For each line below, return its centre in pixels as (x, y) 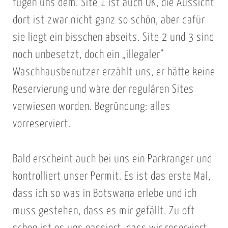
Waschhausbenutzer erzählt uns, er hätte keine (114, 73)
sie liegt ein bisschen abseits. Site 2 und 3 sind (113, 38)
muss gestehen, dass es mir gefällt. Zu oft (104, 211)
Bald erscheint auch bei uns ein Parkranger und (112, 159)
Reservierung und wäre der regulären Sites (103, 90)
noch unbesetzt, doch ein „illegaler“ (88, 55)
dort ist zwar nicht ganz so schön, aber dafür (109, 21)
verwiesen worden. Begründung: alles (91, 107)
